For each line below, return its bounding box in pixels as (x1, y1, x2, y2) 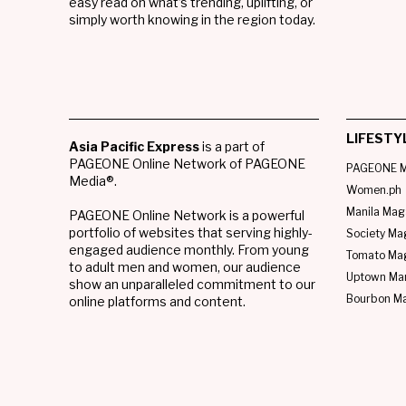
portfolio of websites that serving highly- (69, 224, 313, 240)
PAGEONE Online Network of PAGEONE (69, 155, 305, 171)
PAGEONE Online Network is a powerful (69, 207, 304, 223)
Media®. (69, 172, 117, 188)
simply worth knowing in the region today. (69, 11, 315, 27)
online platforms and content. (69, 293, 246, 309)
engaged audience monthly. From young (69, 241, 309, 257)
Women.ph (345, 182, 401, 197)
